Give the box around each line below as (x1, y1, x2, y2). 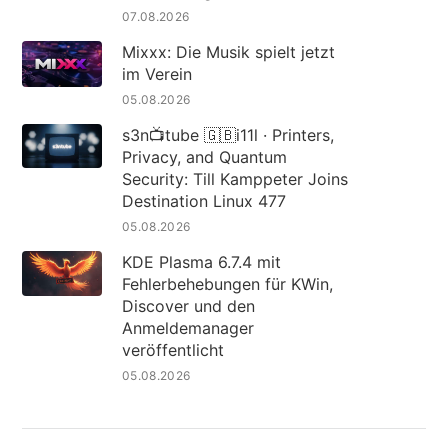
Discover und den (121, 296, 255, 317)
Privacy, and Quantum (121, 147, 287, 168)
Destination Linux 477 (121, 191, 286, 212)
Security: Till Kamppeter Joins (121, 169, 348, 190)
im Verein (121, 64, 197, 85)
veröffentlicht (121, 340, 224, 361)
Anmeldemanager (121, 318, 254, 339)
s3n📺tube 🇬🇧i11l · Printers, (121, 125, 334, 146)
